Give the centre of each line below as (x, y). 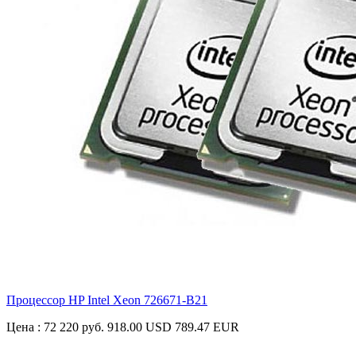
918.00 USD (139, 327)
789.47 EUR (207, 327)
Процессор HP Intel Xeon (75, 300)
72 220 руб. (74, 327)
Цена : (25, 327)
